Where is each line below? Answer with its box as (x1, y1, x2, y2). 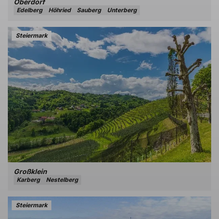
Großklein (14, 167, 47, 176)
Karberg (17, 176, 40, 184)
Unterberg (107, 6, 137, 14)
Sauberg (77, 6, 101, 14)
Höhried (48, 6, 71, 14)
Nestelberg (46, 176, 78, 184)
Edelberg (17, 6, 43, 14)
